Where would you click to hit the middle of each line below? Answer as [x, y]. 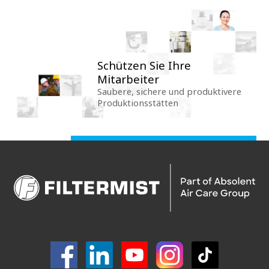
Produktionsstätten [138, 103]
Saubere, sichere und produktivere [170, 92]
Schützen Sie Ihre [144, 65]
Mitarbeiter [128, 79]
